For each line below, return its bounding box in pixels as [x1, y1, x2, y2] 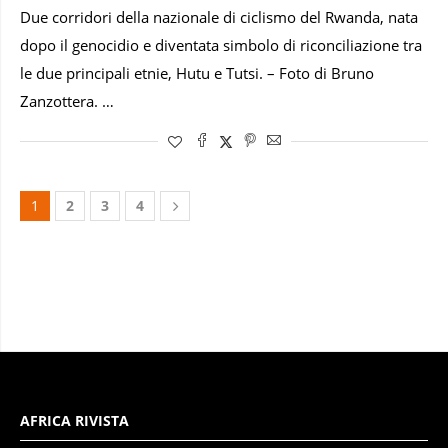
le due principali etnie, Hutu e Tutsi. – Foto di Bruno [20, 63, 374, 83]
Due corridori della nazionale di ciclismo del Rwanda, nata [20, 7, 418, 27]
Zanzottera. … [20, 91, 114, 111]
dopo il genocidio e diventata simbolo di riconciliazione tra [20, 35, 422, 55]
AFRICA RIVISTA [20, 410, 129, 430]
